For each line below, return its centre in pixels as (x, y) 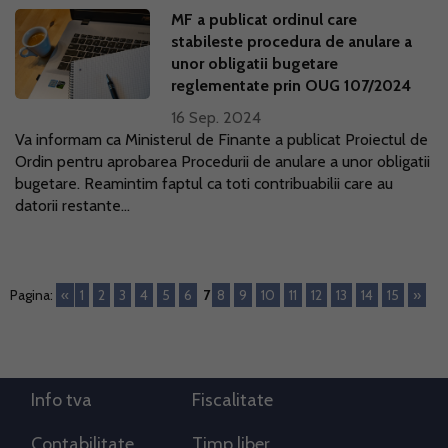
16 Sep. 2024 (216, 117)
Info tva (61, 400)
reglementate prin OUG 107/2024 (291, 85)
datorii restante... (72, 205)
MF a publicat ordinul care (264, 19)
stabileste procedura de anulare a (292, 41)
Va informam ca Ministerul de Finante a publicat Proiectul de (221, 139)
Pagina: (31, 295)
